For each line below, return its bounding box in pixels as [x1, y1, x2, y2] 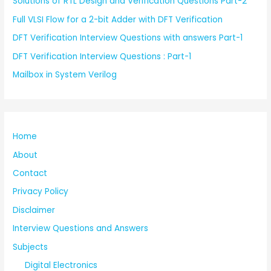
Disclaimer [13, 204, 56, 216]
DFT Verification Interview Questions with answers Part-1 [13, 32, 243, 44]
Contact [13, 168, 48, 180]
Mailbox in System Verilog [13, 69, 117, 80]
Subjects [13, 241, 48, 253]
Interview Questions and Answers [13, 223, 149, 235]
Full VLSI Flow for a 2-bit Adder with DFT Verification [13, 13, 223, 25]
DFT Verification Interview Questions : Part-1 [13, 50, 192, 62]
